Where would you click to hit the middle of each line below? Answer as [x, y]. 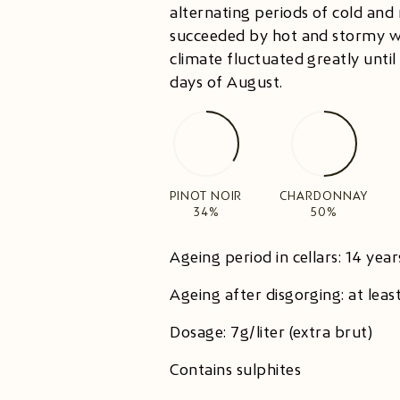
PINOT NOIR [206, 196]
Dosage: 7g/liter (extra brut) [271, 333]
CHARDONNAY [324, 196]
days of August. [228, 83]
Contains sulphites [235, 370]
